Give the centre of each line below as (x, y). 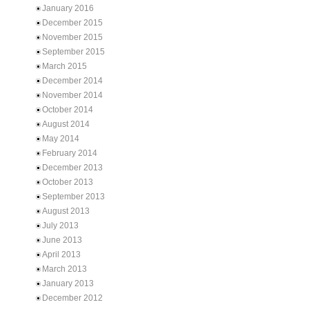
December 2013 (72, 168)
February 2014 (70, 153)
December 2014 (72, 81)
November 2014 (72, 95)
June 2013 (62, 240)
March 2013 (64, 269)
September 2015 (73, 52)
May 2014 (61, 139)
